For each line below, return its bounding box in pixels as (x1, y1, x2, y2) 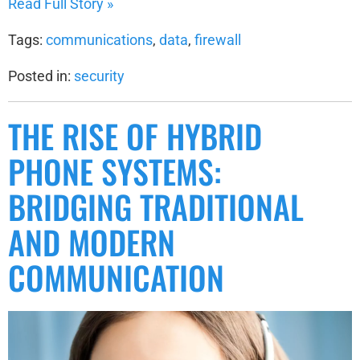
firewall (194, 31, 241, 48)
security (74, 67, 125, 84)
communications (46, 31, 153, 48)
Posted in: (8, 67, 74, 84)
